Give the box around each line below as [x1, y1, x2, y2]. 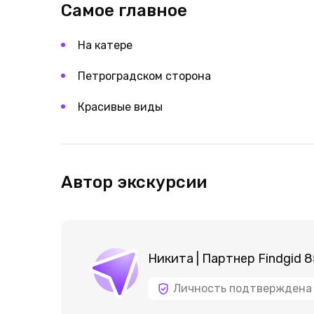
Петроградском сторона [78, 69, 211, 83]
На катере [78, 39, 132, 52]
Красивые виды [78, 100, 163, 114]
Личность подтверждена [173, 282, 312, 295]
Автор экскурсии [61, 172, 207, 192]
